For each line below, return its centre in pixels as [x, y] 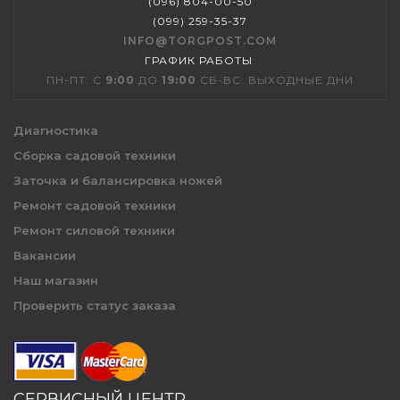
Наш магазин [56, 281]
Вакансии [45, 256]
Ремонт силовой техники [94, 231]
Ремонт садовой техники [95, 206]
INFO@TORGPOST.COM [200, 41]
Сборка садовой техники [95, 156]
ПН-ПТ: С [76, 80]
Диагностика [56, 131]
